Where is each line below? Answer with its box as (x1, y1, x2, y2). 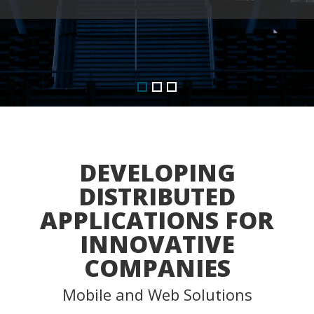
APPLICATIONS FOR (40, 204, 274, 236)
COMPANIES (83, 252, 231, 284)
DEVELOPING (78, 156, 235, 189)
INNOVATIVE (79, 228, 235, 260)
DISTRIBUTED (78, 180, 235, 212)
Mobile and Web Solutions (62, 284, 252, 305)
